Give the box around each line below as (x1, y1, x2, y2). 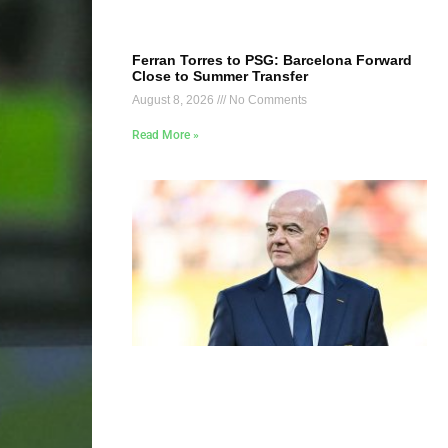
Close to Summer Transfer (132, 67, 308, 84)
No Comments (226, 92, 307, 107)
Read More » (132, 127, 199, 142)
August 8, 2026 (132, 92, 217, 107)
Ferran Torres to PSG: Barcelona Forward (132, 51, 412, 68)
